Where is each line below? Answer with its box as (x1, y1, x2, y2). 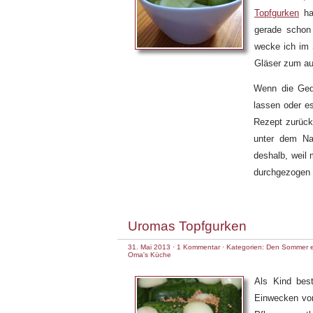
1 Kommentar (177, 243, 220, 251)
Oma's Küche (128, 251, 171, 259)
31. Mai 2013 (128, 243, 170, 251)
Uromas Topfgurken (128, 219, 247, 233)
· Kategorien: (220, 243, 266, 251)
